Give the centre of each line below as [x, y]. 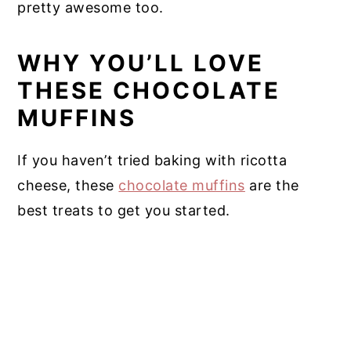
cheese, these [68, 186]
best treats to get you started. [124, 211]
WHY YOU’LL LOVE [141, 63]
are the [272, 186]
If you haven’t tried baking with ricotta [152, 161]
